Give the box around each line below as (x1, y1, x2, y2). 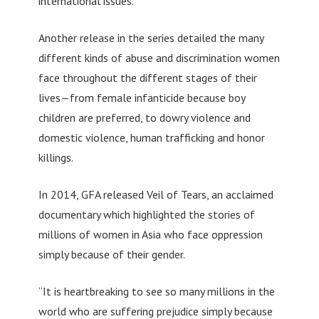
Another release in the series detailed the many (38, 30, 263, 45)
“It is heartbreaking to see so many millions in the (38, 283, 275, 298)
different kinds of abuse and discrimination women (38, 50, 280, 65)
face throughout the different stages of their (38, 70, 257, 85)
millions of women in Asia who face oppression (38, 226, 263, 241)
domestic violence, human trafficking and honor (38, 130, 265, 145)
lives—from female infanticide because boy (38, 90, 245, 105)
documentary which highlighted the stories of (38, 206, 255, 221)
